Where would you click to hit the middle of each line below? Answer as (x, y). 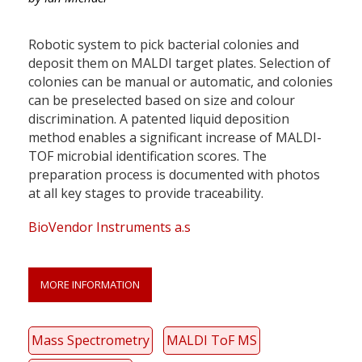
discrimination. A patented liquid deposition (159, 118)
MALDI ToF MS (212, 340)
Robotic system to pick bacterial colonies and (164, 44)
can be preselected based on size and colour (162, 100)
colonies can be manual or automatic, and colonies (181, 81)
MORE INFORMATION (90, 284)
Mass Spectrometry (90, 340)
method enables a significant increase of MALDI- (175, 137)
